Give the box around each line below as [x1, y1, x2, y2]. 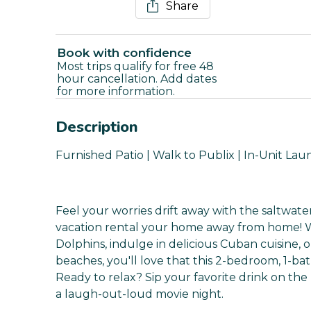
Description [56, 117, 138, 138]
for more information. [57, 85, 175, 99]
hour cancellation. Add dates [57, 72, 217, 86]
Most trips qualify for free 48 [57, 60, 214, 74]
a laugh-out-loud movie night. [56, 287, 224, 301]
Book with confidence [57, 46, 192, 60]
